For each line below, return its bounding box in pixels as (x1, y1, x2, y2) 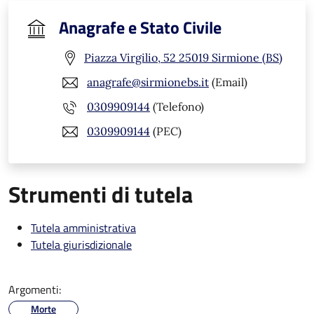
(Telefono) (150, 100, 204, 114)
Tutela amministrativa (31, 219, 136, 236)
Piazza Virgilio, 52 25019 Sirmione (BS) (84, 50, 282, 65)
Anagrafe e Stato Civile (59, 14, 221, 40)
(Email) (209, 75, 247, 90)
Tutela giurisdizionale (31, 235, 132, 253)
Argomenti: (8, 280, 61, 298)
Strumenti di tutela (8, 177, 193, 211)
